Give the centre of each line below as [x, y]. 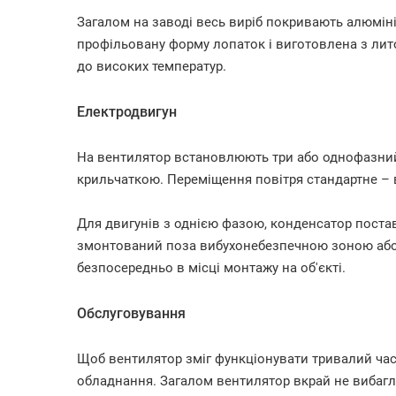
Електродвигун [127, 112]
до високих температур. [152, 66]
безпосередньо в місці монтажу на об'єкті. [211, 268]
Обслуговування [131, 313]
